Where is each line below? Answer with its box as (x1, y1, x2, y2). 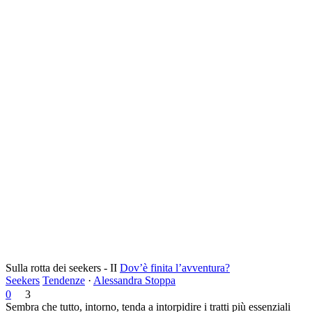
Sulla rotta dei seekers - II (6, 261, 117, 274)
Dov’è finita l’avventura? (120, 261, 230, 274)
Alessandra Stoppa (93, 274, 175, 286)
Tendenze (42, 274, 85, 286)
